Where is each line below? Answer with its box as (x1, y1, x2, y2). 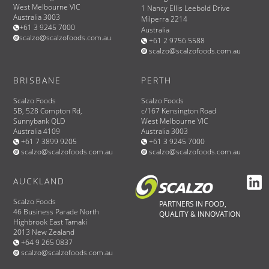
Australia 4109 (13, 125, 61, 136)
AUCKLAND (13, 175, 65, 187)
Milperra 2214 (141, 13, 187, 24)
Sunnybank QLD (13, 115, 65, 126)
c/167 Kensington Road (141, 105, 216, 116)
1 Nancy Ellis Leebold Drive (141, 2, 230, 13)
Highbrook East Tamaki (13, 216, 88, 227)
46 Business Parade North (13, 206, 100, 217)
